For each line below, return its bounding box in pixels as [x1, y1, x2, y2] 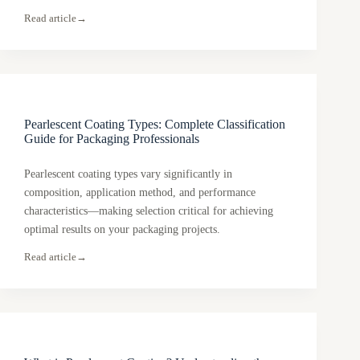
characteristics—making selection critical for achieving [24, 204, 273, 217]
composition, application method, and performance [24, 186, 256, 198]
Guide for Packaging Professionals [24, 131, 199, 145]
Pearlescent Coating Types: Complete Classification [24, 117, 285, 131]
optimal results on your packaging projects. [24, 223, 220, 235]
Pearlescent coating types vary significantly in [24, 167, 232, 180]
